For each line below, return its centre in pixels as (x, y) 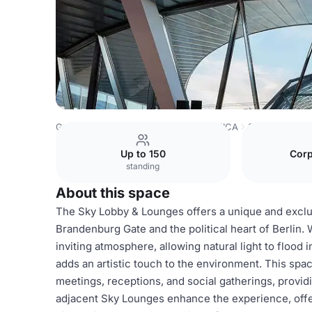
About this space (113, 193)
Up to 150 (143, 154)
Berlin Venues (170, 127)
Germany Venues (93, 127)
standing (143, 166)
